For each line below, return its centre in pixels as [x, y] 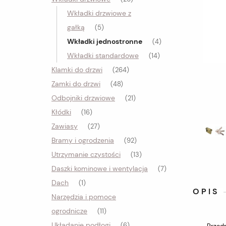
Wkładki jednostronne [105, 41]
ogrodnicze [69, 211]
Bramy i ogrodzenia [83, 140]
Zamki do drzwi [76, 84]
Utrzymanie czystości [86, 154]
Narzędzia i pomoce [84, 197]
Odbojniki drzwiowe [83, 98]
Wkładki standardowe [103, 55]
